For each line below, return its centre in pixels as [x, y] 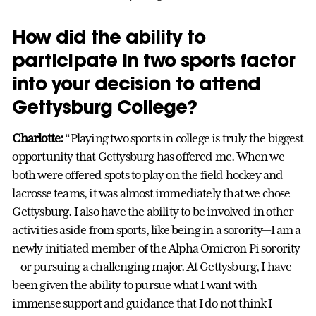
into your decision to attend [136, 84]
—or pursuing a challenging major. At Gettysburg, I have [152, 267]
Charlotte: [38, 139]
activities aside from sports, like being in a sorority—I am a [157, 230]
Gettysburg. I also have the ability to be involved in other [153, 212]
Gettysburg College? [104, 107]
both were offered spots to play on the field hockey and [148, 175]
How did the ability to [109, 37]
